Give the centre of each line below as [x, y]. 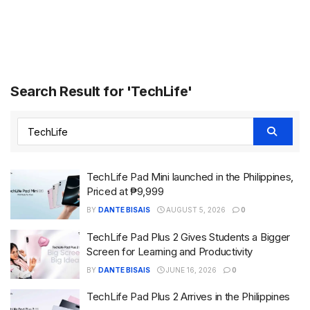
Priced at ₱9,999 [125, 191]
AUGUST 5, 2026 [195, 210]
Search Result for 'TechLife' [101, 91]
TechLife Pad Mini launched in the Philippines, [190, 177]
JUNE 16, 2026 [190, 270]
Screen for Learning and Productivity [170, 251]
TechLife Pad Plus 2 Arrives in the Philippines [189, 297]
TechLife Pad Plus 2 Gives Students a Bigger [189, 237]
